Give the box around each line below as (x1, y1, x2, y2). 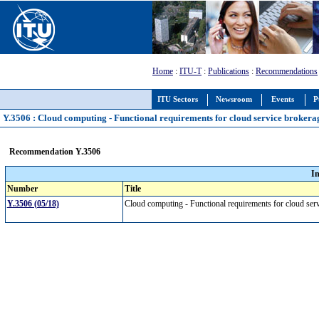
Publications (208, 66, 249, 76)
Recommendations (256, 66, 318, 76)
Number (6, 184, 38, 194)
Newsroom (216, 95, 252, 103)
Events (271, 95, 294, 103)
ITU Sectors (157, 95, 198, 103)
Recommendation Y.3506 (9, 146, 100, 157)
